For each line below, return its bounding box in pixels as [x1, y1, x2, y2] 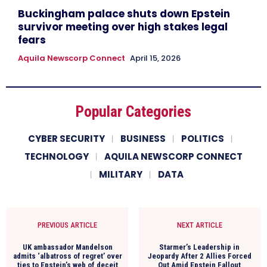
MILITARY [99, 167, 142, 181]
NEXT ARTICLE [176, 220, 222, 229]
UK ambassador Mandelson [22, 242, 113, 252]
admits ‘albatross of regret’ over [13, 251, 122, 260]
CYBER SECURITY [27, 132, 105, 145]
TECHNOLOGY [24, 150, 89, 163]
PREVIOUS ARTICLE [38, 220, 98, 229]
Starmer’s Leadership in [159, 242, 240, 252]
